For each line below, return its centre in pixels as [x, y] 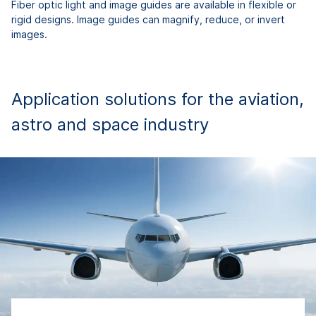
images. [29, 34]
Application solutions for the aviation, [158, 99]
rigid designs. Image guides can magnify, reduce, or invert [148, 19]
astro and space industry [110, 124]
